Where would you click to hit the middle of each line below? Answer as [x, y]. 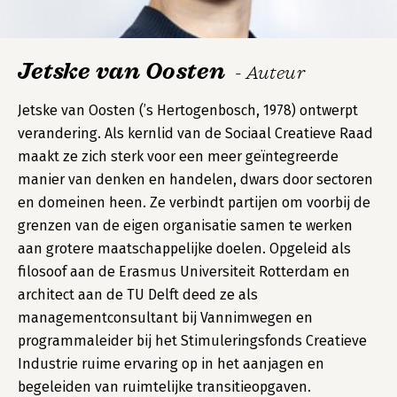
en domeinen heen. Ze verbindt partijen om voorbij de [194, 202]
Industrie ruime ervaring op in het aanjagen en [171, 364]
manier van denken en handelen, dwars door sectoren [195, 179]
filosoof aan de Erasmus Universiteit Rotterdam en [184, 272]
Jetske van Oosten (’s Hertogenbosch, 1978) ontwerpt [188, 110]
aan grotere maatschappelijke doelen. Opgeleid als [184, 249]
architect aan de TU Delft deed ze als [138, 295]
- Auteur [270, 73]
